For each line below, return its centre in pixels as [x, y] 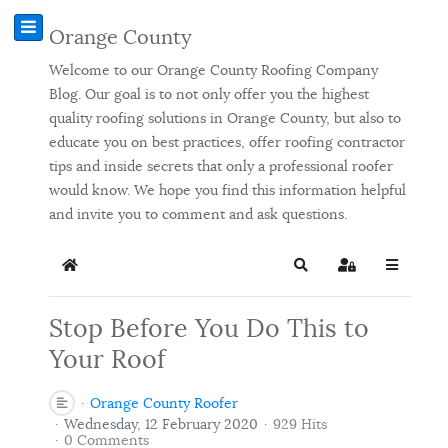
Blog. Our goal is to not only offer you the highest [209, 93]
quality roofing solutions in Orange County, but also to [225, 117]
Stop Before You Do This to [209, 328]
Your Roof [107, 359]
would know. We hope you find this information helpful [227, 189]
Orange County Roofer [164, 402]
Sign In [368, 273]
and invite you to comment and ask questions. [198, 213]
